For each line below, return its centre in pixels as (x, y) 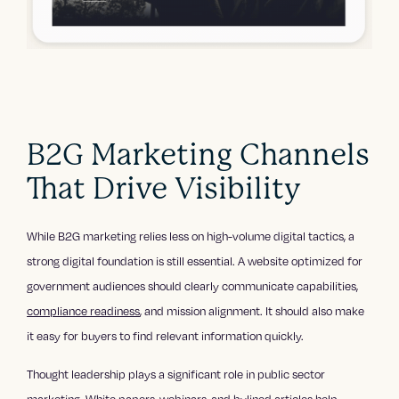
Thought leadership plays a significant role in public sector (176, 374)
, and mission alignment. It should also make (252, 310)
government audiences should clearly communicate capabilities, (193, 285)
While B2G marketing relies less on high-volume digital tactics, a (191, 236)
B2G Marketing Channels (199, 154)
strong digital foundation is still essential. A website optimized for (195, 261)
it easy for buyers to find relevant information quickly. (166, 335)
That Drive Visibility (164, 188)
